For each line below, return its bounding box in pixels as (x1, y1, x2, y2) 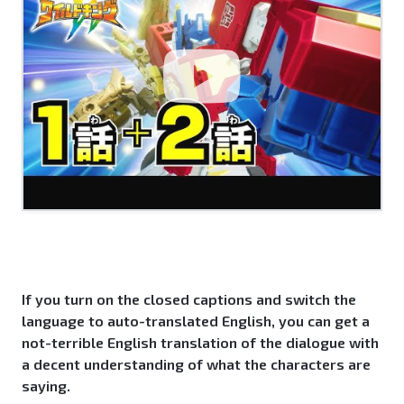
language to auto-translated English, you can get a (22, 312, 370, 330)
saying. (22, 377, 70, 395)
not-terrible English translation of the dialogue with (22, 334, 379, 352)
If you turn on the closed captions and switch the (22, 290, 356, 308)
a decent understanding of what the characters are (22, 355, 371, 373)
